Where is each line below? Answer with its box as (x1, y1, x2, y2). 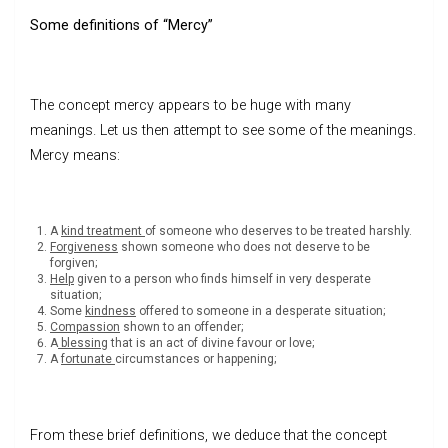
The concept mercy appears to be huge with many (30, 96, 351, 114)
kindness (85, 303, 136, 318)
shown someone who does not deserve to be (118, 239, 370, 254)
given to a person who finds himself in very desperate (74, 271, 371, 286)
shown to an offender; (120, 319, 243, 334)
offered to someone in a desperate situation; (136, 303, 385, 318)
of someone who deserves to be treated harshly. (145, 223, 412, 238)
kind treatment (61, 223, 145, 238)
